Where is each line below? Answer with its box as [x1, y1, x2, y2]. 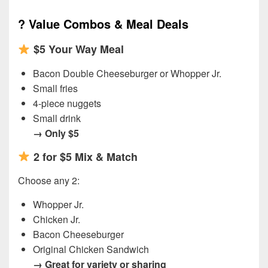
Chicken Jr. [33, 212, 80, 227]
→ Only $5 [33, 126, 79, 140]
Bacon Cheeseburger [33, 227, 124, 242]
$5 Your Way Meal [33, 41, 124, 57]
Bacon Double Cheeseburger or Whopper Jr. [33, 66, 221, 80]
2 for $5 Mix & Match [33, 148, 138, 165]
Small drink [33, 111, 81, 125]
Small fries [33, 81, 78, 95]
